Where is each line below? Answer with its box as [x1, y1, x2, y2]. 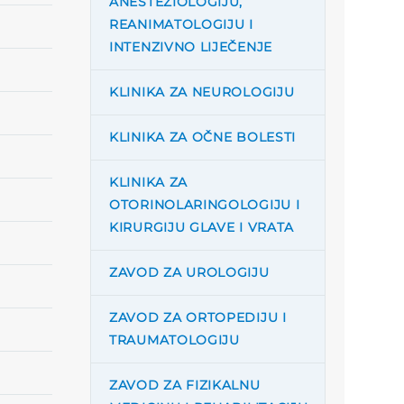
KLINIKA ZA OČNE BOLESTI [109, 129, 297, 145]
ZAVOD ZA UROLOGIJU [109, 264, 270, 280]
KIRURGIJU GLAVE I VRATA [109, 219, 295, 235]
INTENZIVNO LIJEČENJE [109, 39, 272, 55]
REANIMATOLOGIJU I [109, 16, 253, 32]
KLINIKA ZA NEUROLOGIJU [109, 84, 295, 100]
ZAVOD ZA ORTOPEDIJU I [109, 309, 287, 326]
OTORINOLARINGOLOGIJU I [109, 197, 300, 213]
